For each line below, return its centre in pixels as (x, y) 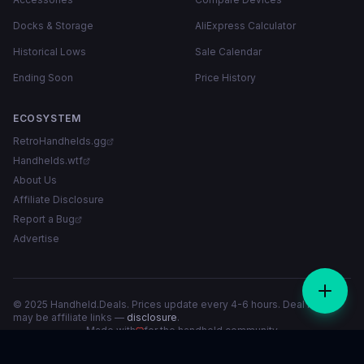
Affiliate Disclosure (58, 199)
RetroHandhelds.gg (60, 141)
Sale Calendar (228, 52)
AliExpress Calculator (245, 26)
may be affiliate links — (69, 317)
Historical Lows (50, 52)
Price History (225, 78)
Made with (111, 330)
